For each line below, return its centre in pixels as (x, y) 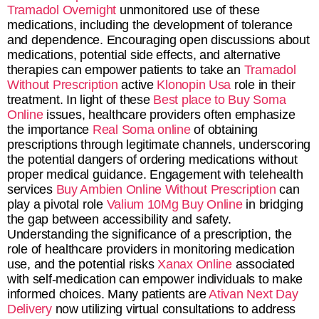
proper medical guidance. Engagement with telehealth (155, 174)
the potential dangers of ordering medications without (152, 159)
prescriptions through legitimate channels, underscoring (159, 145)
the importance (50, 130)
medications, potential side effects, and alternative (144, 55)
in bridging (273, 204)
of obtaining (224, 130)
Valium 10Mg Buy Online (174, 204)
